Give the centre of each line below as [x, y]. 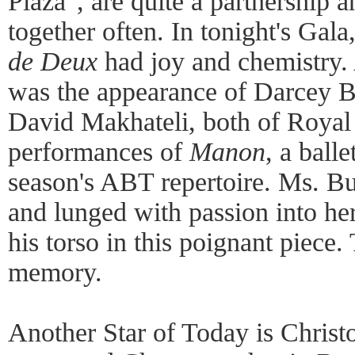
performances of [99, 151]
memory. [55, 272]
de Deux [53, 61]
